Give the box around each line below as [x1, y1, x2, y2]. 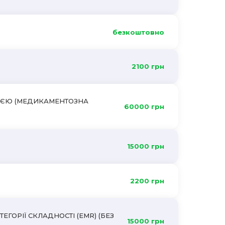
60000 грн [124, 102, 164, 110]
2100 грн [131, 62, 164, 71]
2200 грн [130, 177, 164, 185]
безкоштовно [112, 28, 164, 36]
